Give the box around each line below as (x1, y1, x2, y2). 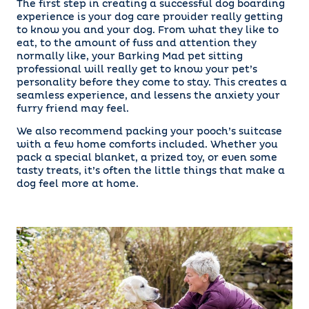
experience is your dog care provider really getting (17, 12, 283, 23)
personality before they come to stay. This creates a (17, 78, 287, 88)
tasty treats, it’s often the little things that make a (17, 166, 285, 177)
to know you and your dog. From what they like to (17, 26, 279, 36)
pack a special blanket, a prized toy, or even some (17, 153, 277, 163)
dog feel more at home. (17, 179, 139, 190)
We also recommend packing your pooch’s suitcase (17, 127, 282, 137)
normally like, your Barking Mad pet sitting (17, 52, 243, 62)
